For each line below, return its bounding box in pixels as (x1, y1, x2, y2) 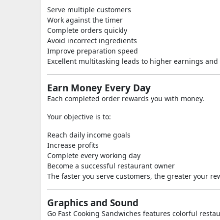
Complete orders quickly (47, 26, 127, 35)
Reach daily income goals (47, 130, 131, 139)
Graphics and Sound (47, 196, 138, 209)
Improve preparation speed (47, 46, 138, 55)
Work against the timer (47, 15, 123, 25)
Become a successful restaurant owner (47, 161, 175, 170)
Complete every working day (47, 151, 140, 160)
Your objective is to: (47, 112, 111, 121)
